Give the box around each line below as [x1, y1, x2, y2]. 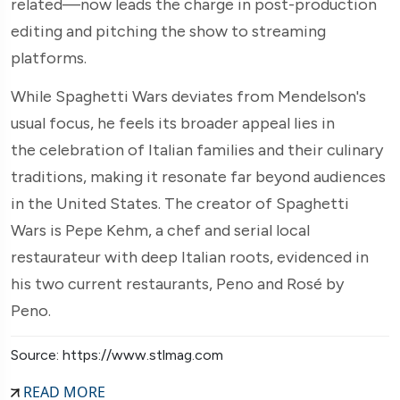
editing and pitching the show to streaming [11, 21, 326, 41]
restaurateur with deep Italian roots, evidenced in [11, 246, 369, 267]
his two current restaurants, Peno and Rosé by [11, 273, 344, 294]
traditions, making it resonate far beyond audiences [11, 166, 386, 187]
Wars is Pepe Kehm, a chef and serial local [11, 220, 310, 240]
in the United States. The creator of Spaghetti [11, 193, 349, 213]
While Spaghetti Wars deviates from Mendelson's [11, 86, 366, 106]
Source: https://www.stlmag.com [11, 346, 223, 363]
